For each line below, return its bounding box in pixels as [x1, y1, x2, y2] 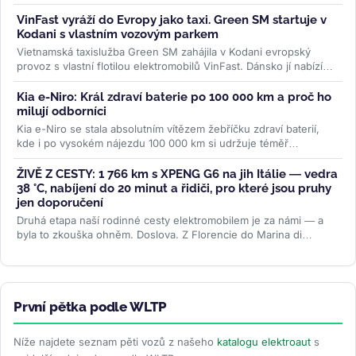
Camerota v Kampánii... [17, 242, 133, 255]
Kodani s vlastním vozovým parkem [17, 26, 219, 41]
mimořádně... [17, 73, 84, 87]
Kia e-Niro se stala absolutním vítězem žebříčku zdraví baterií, [17, 122, 319, 135]
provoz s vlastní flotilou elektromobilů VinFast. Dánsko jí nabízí [17, 59, 323, 72]
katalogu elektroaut [217, 335, 311, 348]
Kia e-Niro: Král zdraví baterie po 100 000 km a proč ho [17, 89, 331, 104]
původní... [17, 150, 69, 164]
